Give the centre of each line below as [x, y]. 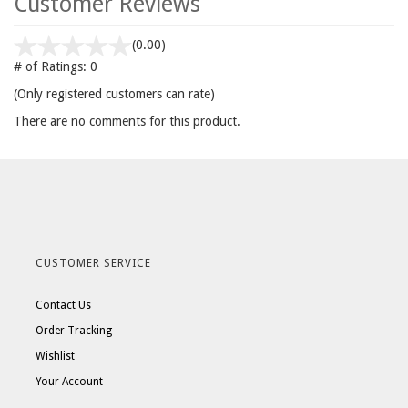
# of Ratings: [50, 66]
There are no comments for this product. [127, 121]
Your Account [69, 382]
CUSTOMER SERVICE [93, 263]
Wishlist [55, 356]
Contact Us [63, 305]
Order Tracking [74, 331]
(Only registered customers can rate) [114, 94]
